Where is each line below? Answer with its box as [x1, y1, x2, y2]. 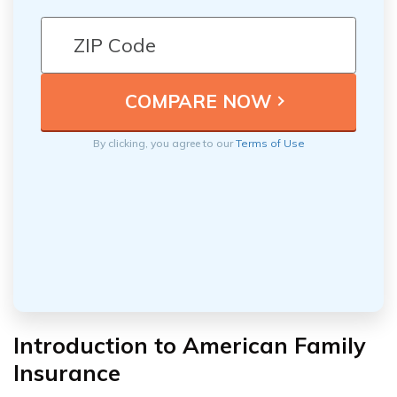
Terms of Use [235, 136, 305, 150]
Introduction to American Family [13, 331, 366, 359]
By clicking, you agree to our [92, 136, 236, 150]
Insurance [13, 358, 121, 386]
